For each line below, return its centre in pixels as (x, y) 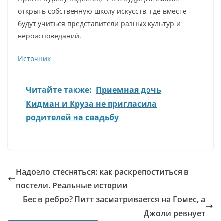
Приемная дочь (129, 90)
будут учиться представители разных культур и (99, 23)
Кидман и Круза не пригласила (91, 104)
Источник (34, 58)
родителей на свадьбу (72, 117)
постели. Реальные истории (72, 185)
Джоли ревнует (174, 213)
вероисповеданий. (50, 36)
